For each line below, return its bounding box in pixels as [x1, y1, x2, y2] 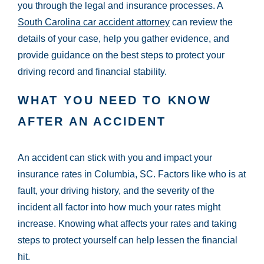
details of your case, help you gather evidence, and [18, 34, 229, 44]
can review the [170, 17, 233, 28]
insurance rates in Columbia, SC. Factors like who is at [18, 169, 246, 180]
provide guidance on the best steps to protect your [18, 50, 225, 61]
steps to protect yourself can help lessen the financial [18, 235, 237, 246]
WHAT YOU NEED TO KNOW [18, 94, 212, 107]
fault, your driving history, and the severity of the [18, 186, 214, 196]
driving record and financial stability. [18, 67, 167, 77]
